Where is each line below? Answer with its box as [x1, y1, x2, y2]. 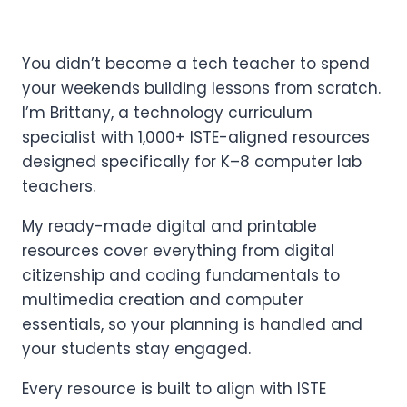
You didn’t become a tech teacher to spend [22, 52, 370, 74]
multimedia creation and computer [22, 288, 303, 311]
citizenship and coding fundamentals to [22, 263, 340, 286]
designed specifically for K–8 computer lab [22, 150, 362, 173]
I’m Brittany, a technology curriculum [22, 101, 313, 124]
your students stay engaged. [22, 337, 251, 360]
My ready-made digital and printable [22, 214, 317, 237]
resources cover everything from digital [22, 239, 334, 262]
